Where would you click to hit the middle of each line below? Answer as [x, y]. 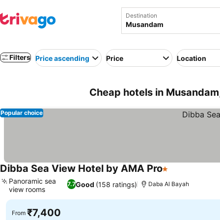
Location [192, 58]
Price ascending [62, 58]
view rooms [27, 189]
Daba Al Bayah [169, 184]
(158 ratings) [117, 184]
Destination [141, 15]
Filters [20, 57]
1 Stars [175, 174]
